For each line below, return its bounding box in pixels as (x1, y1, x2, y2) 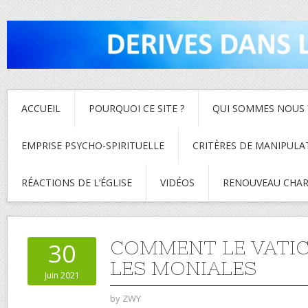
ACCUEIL (21, 101, 60, 115)
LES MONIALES (110, 256, 256, 279)
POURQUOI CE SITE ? (89, 101, 184, 115)
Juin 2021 (44, 269, 80, 281)
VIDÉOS (160, 175, 195, 189)
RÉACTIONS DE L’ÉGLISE (21, 175, 132, 189)
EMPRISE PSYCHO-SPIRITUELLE (21, 138, 164, 152)
